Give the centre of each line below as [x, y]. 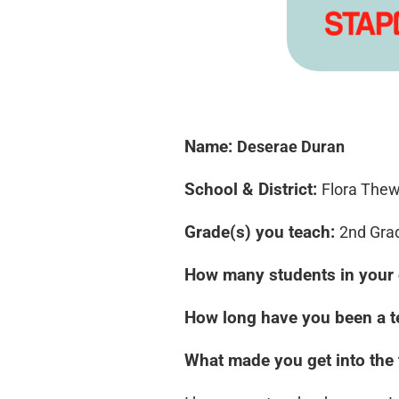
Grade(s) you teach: [262, 233]
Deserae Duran [291, 147]
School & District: [253, 190]
